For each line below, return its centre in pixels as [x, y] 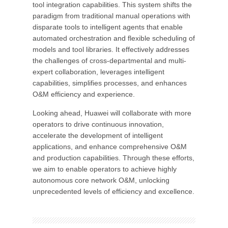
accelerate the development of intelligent [98, 135]
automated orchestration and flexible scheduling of [114, 38]
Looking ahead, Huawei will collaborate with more [112, 113]
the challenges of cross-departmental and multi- [109, 61]
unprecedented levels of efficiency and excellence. [113, 191]
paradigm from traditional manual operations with [111, 16]
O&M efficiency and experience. [84, 94]
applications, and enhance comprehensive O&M [110, 147]
